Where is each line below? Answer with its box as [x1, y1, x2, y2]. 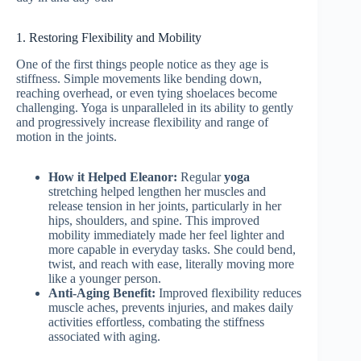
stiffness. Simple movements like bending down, [16, 71, 262, 85]
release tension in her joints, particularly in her [48, 198, 281, 213]
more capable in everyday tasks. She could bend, [48, 242, 296, 256]
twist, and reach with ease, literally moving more [48, 256, 294, 271]
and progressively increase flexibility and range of [16, 114, 268, 129]
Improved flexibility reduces [156, 285, 301, 300]
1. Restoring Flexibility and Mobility [16, 30, 201, 44]
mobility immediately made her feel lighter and [48, 227, 284, 242]
